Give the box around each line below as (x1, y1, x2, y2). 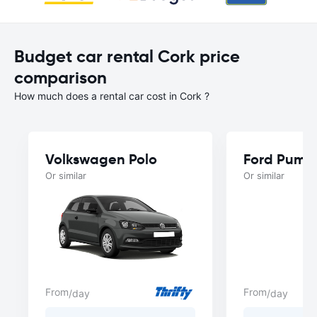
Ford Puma (243, 150, 315, 168)
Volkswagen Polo (45, 150, 157, 168)
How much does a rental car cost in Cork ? (14, 90, 209, 102)
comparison (14, 67, 107, 88)
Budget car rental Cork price (14, 46, 240, 67)
